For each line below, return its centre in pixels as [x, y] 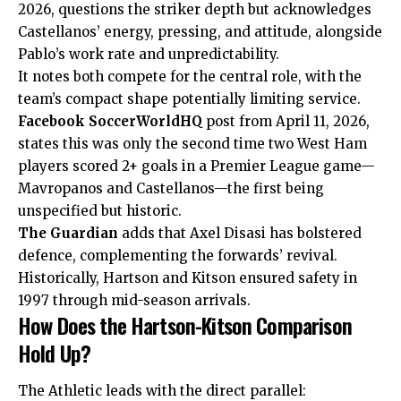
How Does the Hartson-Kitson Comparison [185, 325]
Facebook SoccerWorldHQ [110, 122]
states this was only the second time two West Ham [192, 144]
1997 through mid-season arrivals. [134, 301]
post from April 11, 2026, [286, 122]
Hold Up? [55, 353]
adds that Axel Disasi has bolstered [240, 234]
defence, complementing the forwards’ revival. [178, 256]
